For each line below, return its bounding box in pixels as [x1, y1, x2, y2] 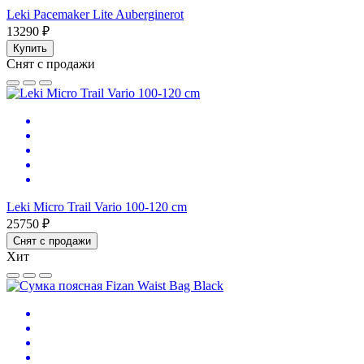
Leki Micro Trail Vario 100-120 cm [6, 199, 187, 214]
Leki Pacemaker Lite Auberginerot [6, 6, 184, 21]
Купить [13, 41, 47, 54]
